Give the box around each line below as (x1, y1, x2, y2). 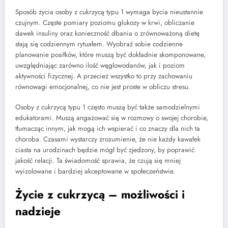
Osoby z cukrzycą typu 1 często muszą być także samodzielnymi (15, 102, 200, 112)
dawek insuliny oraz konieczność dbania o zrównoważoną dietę (15, 28, 199, 38)
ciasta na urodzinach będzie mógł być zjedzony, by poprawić (15, 145, 194, 155)
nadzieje (15, 203, 61, 220)
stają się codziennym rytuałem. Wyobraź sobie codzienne (15, 39, 183, 49)
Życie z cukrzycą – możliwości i (15, 186, 185, 203)
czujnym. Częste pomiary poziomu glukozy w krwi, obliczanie (15, 17, 194, 27)
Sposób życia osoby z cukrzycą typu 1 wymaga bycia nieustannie (15, 7, 203, 17)
